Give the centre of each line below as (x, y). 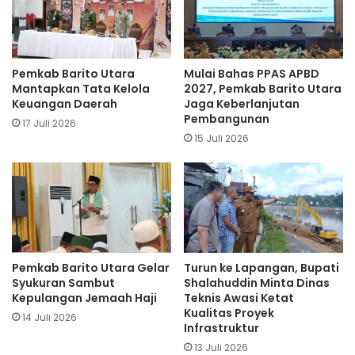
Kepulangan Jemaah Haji (84, 298)
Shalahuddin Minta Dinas (257, 282)
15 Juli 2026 (221, 139)
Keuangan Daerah (65, 104)
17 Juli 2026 (49, 124)
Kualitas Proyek (229, 313)
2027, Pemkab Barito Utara (263, 89)
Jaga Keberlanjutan (242, 104)
